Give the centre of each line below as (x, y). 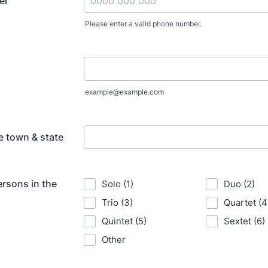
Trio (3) (117, 202)
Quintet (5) (124, 221)
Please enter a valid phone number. (143, 24)
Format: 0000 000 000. (136, 33)
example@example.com (124, 92)
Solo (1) (118, 184)
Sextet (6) (244, 221)
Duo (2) (239, 184)
